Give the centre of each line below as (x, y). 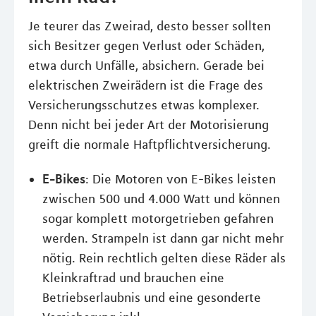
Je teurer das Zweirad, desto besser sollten (150, 26)
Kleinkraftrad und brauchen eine (133, 278)
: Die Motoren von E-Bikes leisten (181, 179)
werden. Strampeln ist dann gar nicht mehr (163, 238)
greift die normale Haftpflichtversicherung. (150, 145)
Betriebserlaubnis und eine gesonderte (152, 298)
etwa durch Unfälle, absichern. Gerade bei (146, 66)
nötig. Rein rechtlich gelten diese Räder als (164, 258)
